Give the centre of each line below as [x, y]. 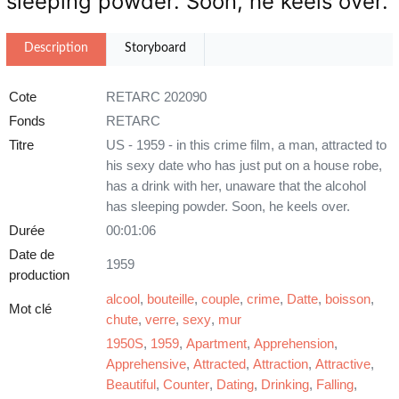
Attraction [281, 364]
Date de [32, 255]
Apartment [216, 344]
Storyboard [155, 49]
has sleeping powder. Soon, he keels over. [228, 207]
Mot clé [30, 309]
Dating [235, 385]
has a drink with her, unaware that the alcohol [236, 186]
